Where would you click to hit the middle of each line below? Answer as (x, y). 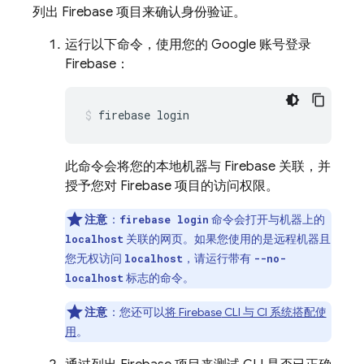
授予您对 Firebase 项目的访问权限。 (172, 186)
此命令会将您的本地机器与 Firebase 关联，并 (198, 167)
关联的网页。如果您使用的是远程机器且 (227, 239)
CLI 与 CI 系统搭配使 (274, 312)
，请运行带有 (218, 258)
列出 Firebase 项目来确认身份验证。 (139, 12)
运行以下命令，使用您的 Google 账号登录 (188, 45)
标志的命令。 (159, 278)
